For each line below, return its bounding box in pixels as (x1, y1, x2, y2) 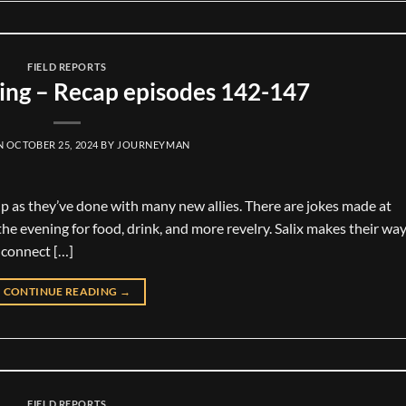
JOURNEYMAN (117, 139, 190, 151)
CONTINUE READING (3, 285, 120, 299)
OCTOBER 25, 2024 (5, 139, 99, 151)
